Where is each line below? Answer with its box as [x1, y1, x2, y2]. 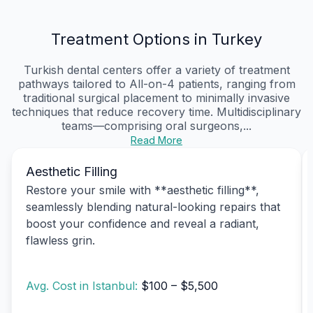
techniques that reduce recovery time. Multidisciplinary [12, 104, 301, 119]
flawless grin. [26, 233, 95, 247]
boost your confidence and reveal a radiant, [26, 216, 259, 231]
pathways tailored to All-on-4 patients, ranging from [17, 76, 296, 91]
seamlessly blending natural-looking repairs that [26, 199, 280, 214]
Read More [131, 133, 182, 146]
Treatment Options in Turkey [51, 29, 262, 48]
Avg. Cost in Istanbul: [26, 279, 141, 293]
